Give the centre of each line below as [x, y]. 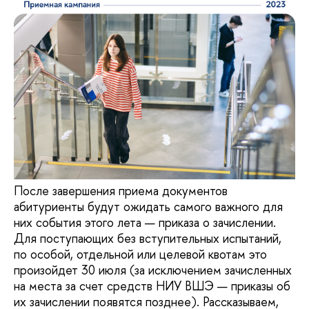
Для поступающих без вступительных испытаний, [148, 238]
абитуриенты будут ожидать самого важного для [148, 206]
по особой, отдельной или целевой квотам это [140, 254]
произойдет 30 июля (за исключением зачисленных [153, 270]
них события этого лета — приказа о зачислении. [145, 222]
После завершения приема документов [121, 190]
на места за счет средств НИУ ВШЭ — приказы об [152, 286]
